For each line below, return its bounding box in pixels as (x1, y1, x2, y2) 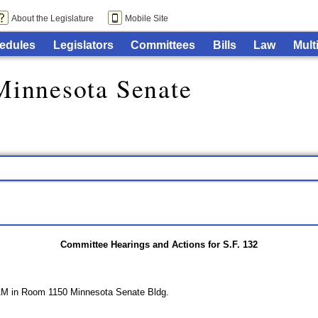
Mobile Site (124, 13, 168, 23)
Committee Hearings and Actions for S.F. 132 (60, 238, 258, 250)
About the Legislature (11, 13, 94, 23)
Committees (131, 38, 196, 51)
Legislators (53, 38, 114, 51)
